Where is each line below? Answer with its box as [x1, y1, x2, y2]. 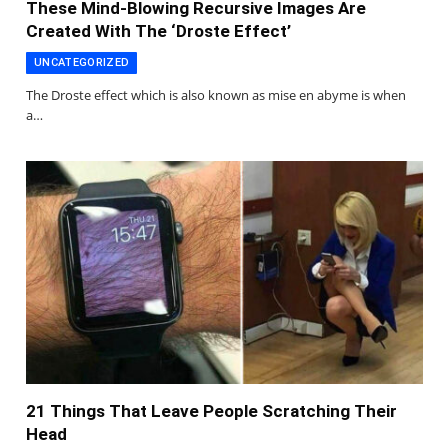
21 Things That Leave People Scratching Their [26, 400, 397, 421]
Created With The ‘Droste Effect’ [26, 20, 291, 41]
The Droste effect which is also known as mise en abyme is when [26, 85, 406, 104]
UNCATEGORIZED [34, 55, 130, 69]
